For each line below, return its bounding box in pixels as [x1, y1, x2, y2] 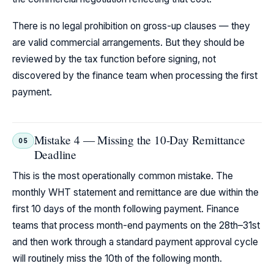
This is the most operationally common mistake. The [12, 170, 233, 182]
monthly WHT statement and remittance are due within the [12, 187, 259, 199]
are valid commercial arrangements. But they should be [12, 37, 245, 49]
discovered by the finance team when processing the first [12, 70, 257, 82]
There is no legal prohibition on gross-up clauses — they [12, 20, 250, 32]
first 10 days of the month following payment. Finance [12, 203, 239, 215]
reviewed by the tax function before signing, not [12, 53, 216, 65]
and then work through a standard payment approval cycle [12, 236, 258, 248]
